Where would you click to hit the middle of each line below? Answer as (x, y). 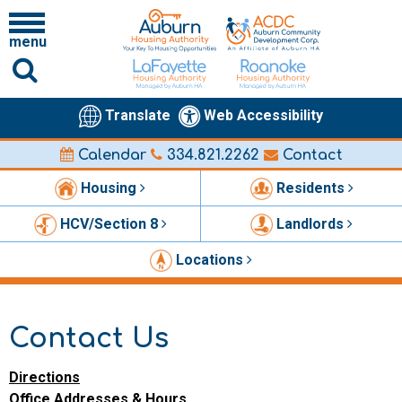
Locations (211, 259)
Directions (44, 377)
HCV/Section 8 (110, 223)
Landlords (312, 223)
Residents (312, 188)
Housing (110, 188)
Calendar (109, 155)
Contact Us (89, 338)
